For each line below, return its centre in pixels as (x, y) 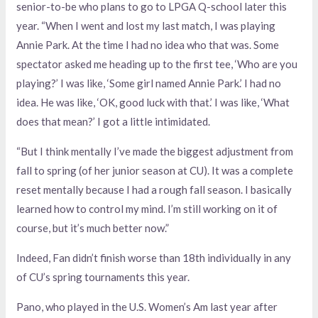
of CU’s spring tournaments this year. (103, 277)
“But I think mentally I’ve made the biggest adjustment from (155, 152)
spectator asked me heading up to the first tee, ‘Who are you (157, 64)
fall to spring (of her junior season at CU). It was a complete (155, 171)
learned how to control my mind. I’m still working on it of (147, 209)
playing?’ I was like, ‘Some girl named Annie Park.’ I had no (149, 83)
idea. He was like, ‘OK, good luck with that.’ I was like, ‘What (153, 103)
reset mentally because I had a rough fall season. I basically (154, 190)
